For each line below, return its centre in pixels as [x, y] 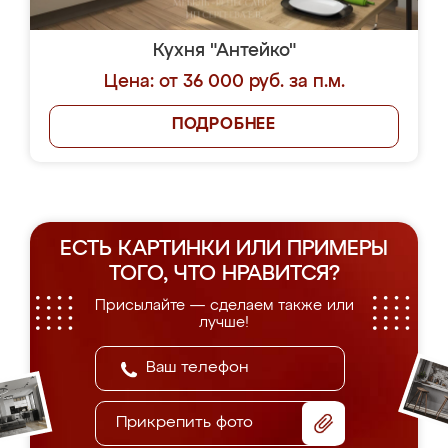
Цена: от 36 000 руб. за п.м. [224, 82]
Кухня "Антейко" [224, 51]
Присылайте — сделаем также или [224, 305]
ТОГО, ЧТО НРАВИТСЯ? [224, 274]
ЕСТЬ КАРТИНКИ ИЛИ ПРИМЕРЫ [224, 249]
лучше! [224, 322]
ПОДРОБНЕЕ [224, 125]
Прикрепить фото [184, 423]
